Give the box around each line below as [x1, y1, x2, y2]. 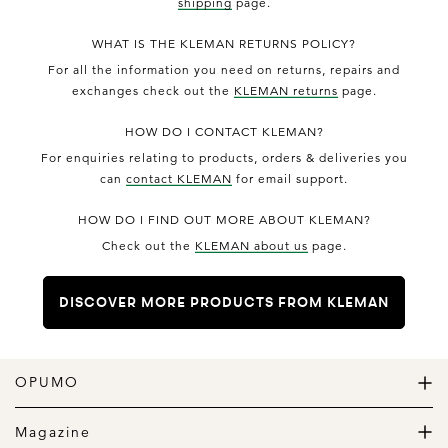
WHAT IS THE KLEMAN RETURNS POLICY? [92, 35, 356, 51]
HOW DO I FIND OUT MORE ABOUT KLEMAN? [77, 211, 371, 227]
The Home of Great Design [15, 401, 184, 417]
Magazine [15, 422, 91, 441]
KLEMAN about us [194, 237, 308, 253]
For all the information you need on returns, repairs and [48, 61, 400, 77]
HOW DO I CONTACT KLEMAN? [124, 123, 324, 139]
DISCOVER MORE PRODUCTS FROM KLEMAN [59, 292, 389, 312]
